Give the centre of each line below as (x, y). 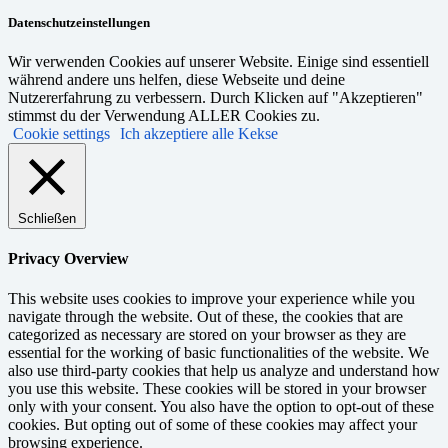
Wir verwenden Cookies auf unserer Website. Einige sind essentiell (218, 62)
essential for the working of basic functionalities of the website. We (218, 352)
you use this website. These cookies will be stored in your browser (217, 388)
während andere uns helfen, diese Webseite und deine (176, 80)
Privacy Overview (68, 259)
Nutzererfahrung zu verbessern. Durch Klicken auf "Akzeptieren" (215, 98)
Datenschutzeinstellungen (79, 23)
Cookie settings (61, 134)
